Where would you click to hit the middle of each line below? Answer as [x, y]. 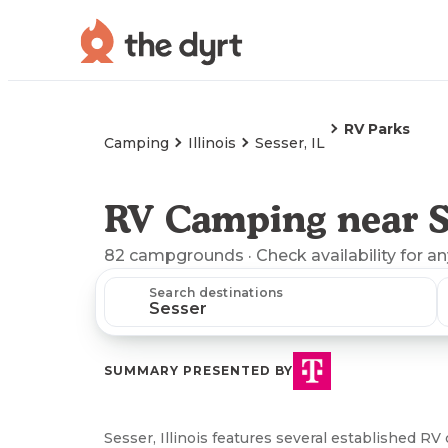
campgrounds [186, 255]
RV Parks [377, 129]
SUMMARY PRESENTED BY [198, 370]
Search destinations [216, 292]
